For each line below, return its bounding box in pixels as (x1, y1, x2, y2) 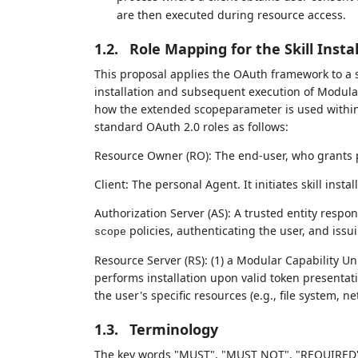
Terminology (129, 320, 218, 339)
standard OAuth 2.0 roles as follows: (93, 119, 288, 134)
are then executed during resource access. (116, 7, 346, 22)
